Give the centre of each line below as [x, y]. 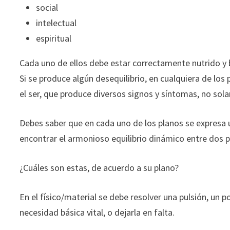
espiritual [54, 38]
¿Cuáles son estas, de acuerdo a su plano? [99, 168]
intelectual [56, 23]
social [47, 7]
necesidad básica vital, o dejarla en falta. [97, 212]
